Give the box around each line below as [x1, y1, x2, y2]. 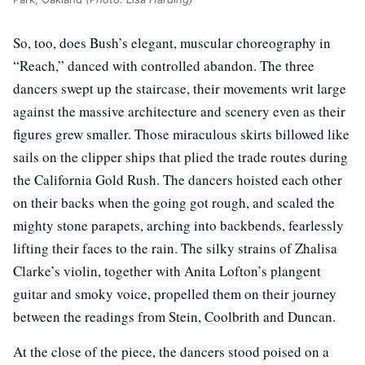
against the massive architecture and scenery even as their [13, 102, 345, 121]
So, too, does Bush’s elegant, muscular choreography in [13, 33, 331, 53]
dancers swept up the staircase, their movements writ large [13, 79, 346, 99]
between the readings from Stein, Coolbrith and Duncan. [13, 307, 336, 327]
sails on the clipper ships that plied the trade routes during [13, 147, 348, 167]
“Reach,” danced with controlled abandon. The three [13, 56, 314, 76]
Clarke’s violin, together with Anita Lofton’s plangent [13, 262, 321, 281]
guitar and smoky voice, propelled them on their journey [13, 284, 336, 304]
